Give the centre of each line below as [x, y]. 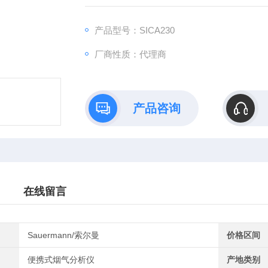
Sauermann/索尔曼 [64, 235]
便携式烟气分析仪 [61, 260]
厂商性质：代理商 [130, 54]
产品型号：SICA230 [134, 30]
